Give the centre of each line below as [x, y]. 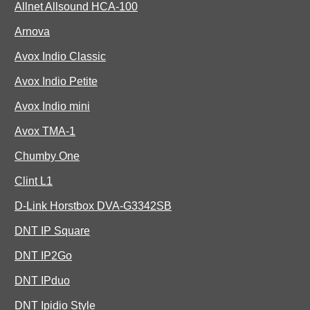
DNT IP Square [52, 231]
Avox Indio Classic [60, 57]
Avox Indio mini [52, 107]
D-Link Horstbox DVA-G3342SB [93, 206]
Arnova [32, 32]
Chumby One [47, 156]
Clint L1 [34, 181]
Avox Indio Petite [56, 82]
